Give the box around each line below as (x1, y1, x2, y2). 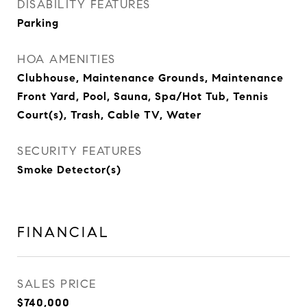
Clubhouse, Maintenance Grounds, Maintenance (17, 71, 284, 84)
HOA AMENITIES (17, 52, 116, 66)
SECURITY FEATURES (17, 144, 143, 158)
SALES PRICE (17, 277, 97, 291)
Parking (17, 16, 59, 29)
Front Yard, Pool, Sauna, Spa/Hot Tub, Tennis (17, 90, 269, 103)
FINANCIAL (17, 223, 110, 241)
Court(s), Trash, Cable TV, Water (17, 108, 201, 121)
